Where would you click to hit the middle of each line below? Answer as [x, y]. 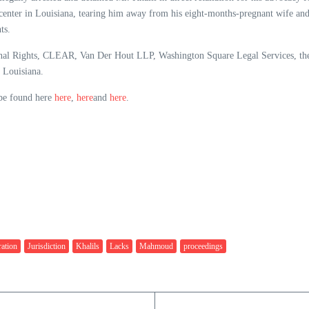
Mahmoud [156, 247]
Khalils [88, 247]
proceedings [203, 247]
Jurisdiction [47, 247]
